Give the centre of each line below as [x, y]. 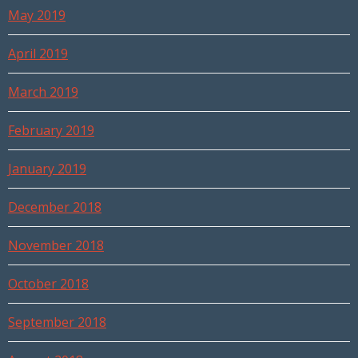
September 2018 [57, 322]
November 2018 [56, 246]
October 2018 [48, 284]
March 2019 [43, 92]
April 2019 [38, 54]
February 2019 [51, 131]
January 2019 [47, 169]
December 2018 [55, 207]
